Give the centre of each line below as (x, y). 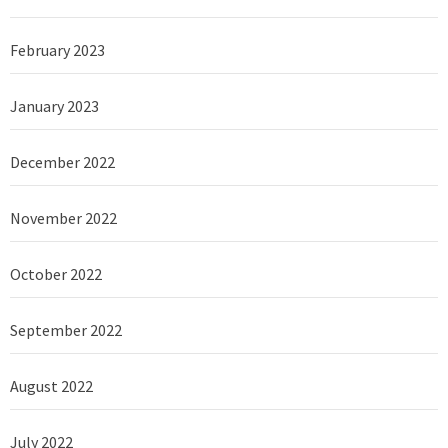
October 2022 (56, 273)
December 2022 (62, 161)
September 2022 (66, 329)
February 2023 (57, 49)
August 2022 (51, 385)
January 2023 (54, 105)
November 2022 (63, 217)
